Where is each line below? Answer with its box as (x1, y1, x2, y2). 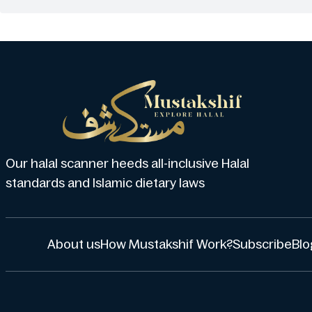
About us (47, 237, 100, 251)
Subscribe (232, 237, 292, 251)
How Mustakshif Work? (100, 237, 233, 251)
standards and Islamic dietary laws (6, 176, 205, 190)
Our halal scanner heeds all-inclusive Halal (6, 157, 249, 171)
